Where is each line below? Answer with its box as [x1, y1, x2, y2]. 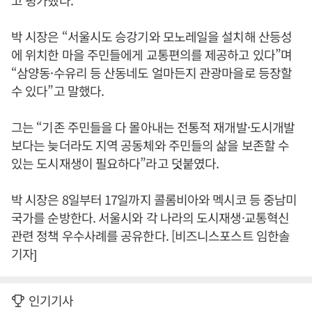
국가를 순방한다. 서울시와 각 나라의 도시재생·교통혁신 [11, 208, 289, 227]
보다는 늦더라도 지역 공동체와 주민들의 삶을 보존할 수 [11, 136, 290, 155]
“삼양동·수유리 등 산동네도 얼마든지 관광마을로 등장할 [11, 63, 292, 82]
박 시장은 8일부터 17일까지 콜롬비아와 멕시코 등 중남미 [11, 190, 297, 209]
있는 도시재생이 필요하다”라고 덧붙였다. [11, 154, 219, 173]
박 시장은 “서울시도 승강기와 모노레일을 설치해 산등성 [11, 27, 292, 46]
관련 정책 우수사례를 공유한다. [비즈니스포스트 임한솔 [11, 226, 290, 245]
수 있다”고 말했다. [11, 81, 104, 100]
